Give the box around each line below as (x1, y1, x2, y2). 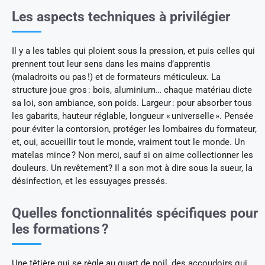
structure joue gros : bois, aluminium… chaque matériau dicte (12, 85, 252, 96)
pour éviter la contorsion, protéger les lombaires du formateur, (12, 124, 257, 135)
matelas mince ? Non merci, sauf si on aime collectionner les (12, 150, 253, 161)
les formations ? (12, 221, 108, 238)
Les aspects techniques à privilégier (12, 9, 230, 25)
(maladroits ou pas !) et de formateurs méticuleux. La (12, 72, 221, 83)
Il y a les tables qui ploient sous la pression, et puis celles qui (12, 46, 255, 57)
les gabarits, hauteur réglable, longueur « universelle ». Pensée (12, 111, 253, 122)
